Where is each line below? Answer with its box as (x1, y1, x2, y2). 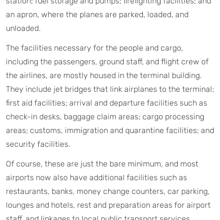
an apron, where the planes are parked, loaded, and (6, 9, 189, 19)
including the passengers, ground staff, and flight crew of (6, 56, 209, 66)
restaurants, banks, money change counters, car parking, (6, 186, 210, 196)
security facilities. (6, 139, 70, 149)
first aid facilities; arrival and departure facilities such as (6, 98, 207, 108)
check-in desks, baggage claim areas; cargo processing (6, 111, 204, 121)
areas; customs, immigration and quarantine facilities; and (6, 125, 214, 135)
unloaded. (6, 23, 41, 33)
